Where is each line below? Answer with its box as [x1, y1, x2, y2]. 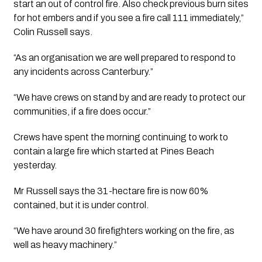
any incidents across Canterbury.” [13, 66, 153, 77]
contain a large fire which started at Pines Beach [13, 146, 214, 156]
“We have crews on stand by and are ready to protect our [13, 92, 246, 102]
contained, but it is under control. [13, 199, 149, 210]
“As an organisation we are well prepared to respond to [13, 52, 236, 63]
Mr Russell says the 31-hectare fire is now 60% [13, 185, 209, 196]
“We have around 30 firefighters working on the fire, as [13, 225, 235, 236]
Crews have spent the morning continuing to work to [13, 132, 228, 142]
